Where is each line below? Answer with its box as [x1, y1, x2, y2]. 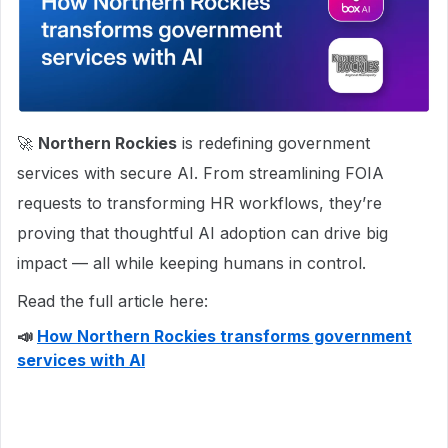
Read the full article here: [17, 290, 208, 311]
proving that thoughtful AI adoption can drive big [17, 222, 388, 243]
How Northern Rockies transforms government [37, 325, 412, 346]
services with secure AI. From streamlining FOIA [17, 162, 384, 183]
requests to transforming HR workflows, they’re [17, 192, 382, 213]
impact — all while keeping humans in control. [17, 252, 366, 273]
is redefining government [177, 132, 370, 153]
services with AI [17, 349, 145, 370]
